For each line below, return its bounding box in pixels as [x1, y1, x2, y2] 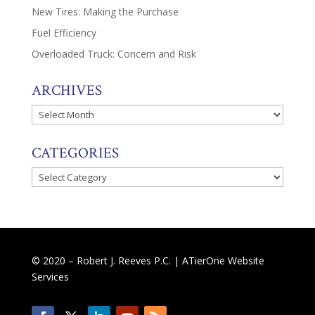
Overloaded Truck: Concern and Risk [31, 46, 196, 60]
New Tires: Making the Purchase [31, 4, 179, 18]
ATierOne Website [181, 253, 264, 267]
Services [31, 269, 69, 283]
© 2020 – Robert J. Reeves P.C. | [31, 253, 182, 267]
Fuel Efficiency [31, 25, 96, 39]
